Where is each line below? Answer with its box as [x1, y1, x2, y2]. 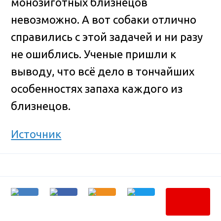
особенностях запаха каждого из [11, 82, 183, 95]
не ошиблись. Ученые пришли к [11, 47, 177, 60]
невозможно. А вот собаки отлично [11, 13, 197, 26]
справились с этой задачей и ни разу [11, 30, 203, 43]
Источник [11, 128, 62, 141]
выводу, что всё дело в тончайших [11, 65, 195, 77]
